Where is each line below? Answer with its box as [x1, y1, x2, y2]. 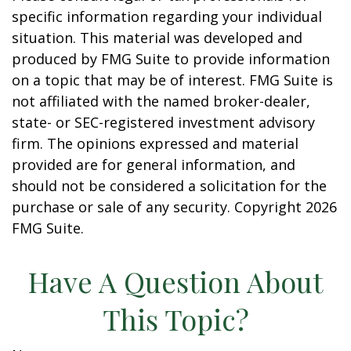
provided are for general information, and [12, 155, 295, 174]
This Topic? [102, 300, 249, 338]
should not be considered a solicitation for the [12, 176, 327, 195]
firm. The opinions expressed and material [12, 134, 299, 153]
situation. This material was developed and [12, 28, 302, 47]
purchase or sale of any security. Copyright [12, 197, 306, 216]
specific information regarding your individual [12, 7, 322, 26]
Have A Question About [28, 262, 323, 300]
